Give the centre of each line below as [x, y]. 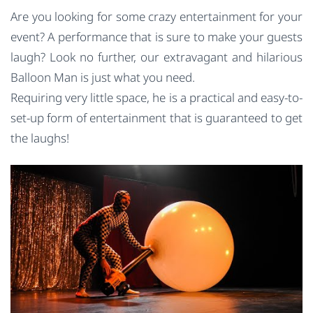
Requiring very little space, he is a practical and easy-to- [156, 98]
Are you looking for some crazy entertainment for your [156, 17]
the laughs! [40, 138]
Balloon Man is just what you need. [103, 78]
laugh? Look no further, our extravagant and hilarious [156, 57]
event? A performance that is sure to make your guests [156, 37]
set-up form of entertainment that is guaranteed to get [156, 118]
